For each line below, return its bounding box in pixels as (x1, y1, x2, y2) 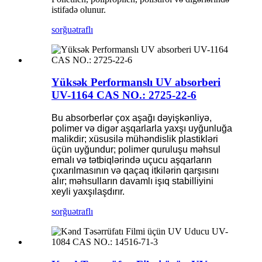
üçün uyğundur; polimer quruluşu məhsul (51, 144, 220, 154)
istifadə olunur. (51, 4, 106, 15)
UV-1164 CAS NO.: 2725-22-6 (51, 89, 196, 102)
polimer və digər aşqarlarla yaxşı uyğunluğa (51, 123, 232, 133)
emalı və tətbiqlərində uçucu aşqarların (51, 155, 212, 165)
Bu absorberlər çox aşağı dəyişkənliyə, (51, 113, 212, 123)
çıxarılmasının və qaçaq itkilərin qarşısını (51, 166, 219, 175)
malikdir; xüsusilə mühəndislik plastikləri (51, 134, 218, 144)
